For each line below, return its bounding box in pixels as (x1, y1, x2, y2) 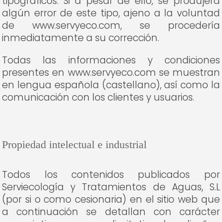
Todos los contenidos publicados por (2, 168, 220, 181)
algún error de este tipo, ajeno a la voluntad (2, 6, 220, 20)
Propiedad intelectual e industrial (2, 138, 147, 151)
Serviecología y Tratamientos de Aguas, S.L (2, 180, 220, 194)
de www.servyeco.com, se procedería (2, 19, 220, 32)
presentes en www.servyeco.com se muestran (2, 66, 220, 79)
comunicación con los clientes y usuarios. (2, 91, 195, 104)
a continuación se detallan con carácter (2, 205, 220, 219)
